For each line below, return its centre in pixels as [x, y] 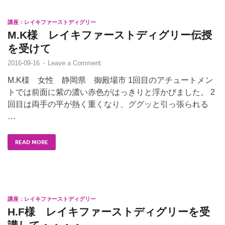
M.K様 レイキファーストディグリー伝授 [110, 35]
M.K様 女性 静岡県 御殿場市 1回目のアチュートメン [110, 80]
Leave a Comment [74, 63]
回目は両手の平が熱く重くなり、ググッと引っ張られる [108, 104]
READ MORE [32, 142]
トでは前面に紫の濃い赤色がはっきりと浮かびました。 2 [111, 92]
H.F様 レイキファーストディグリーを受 [109, 211]
